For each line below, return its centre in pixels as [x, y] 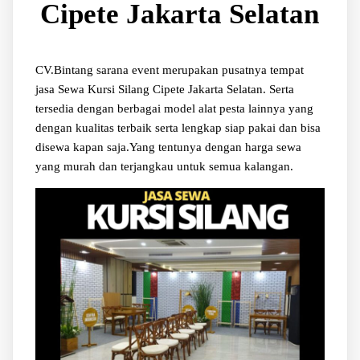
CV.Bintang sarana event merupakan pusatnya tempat [169, 70]
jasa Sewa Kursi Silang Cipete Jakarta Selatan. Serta [164, 89]
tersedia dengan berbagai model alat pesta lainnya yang [174, 108]
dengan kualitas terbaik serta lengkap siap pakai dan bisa [178, 127]
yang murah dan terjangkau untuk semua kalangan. [164, 166]
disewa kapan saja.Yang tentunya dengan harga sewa [168, 147]
